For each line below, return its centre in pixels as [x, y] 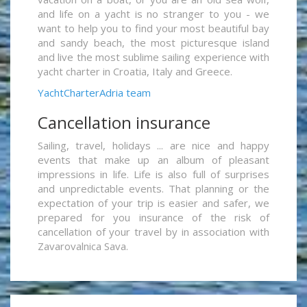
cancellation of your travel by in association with [153, 232]
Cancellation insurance [124, 123]
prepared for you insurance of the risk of [153, 218]
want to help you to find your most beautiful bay [153, 28]
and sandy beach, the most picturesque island [153, 43]
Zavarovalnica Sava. [83, 246]
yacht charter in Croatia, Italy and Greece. [135, 72]
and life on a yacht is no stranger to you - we [153, 14]
